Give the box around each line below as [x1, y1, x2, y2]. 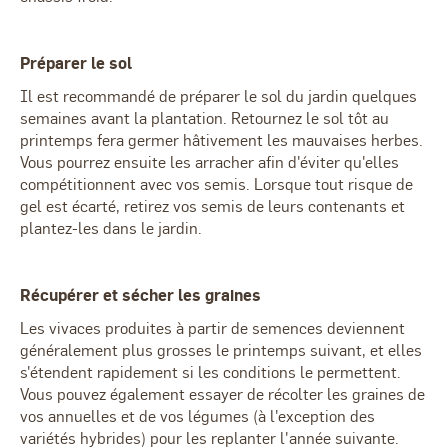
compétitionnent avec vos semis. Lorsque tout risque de [20, 174, 413, 194]
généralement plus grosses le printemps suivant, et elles [20, 340, 422, 360]
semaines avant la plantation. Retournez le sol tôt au [20, 108, 389, 128]
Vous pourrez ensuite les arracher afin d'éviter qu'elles [20, 152, 399, 172]
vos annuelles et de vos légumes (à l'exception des [20, 406, 375, 426]
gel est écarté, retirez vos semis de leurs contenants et [20, 196, 405, 216]
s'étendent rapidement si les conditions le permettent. [20, 362, 401, 382]
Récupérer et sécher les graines [20, 283, 261, 305]
